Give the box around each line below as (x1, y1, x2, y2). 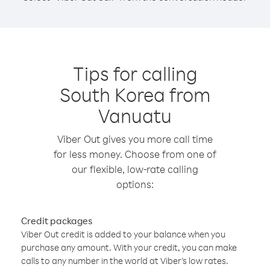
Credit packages (21, 215, 92, 227)
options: (116, 178, 154, 190)
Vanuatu (98, 103, 172, 128)
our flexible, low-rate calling (72, 163, 198, 175)
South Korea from (60, 82, 210, 107)
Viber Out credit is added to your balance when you (21, 228, 225, 240)
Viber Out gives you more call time (57, 133, 213, 145)
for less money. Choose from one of (54, 148, 216, 160)
